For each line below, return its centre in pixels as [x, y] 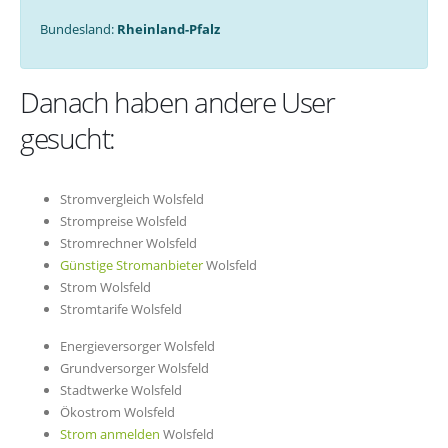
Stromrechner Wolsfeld [128, 243]
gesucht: [67, 138]
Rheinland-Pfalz [168, 28]
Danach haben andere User [177, 102]
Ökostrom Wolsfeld [117, 412]
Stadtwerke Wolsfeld [121, 390]
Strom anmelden [110, 434]
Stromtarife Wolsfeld [121, 309]
